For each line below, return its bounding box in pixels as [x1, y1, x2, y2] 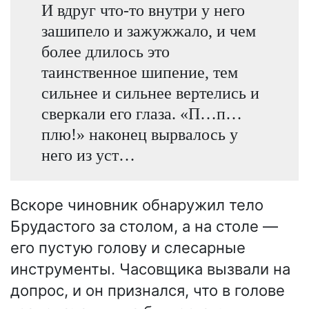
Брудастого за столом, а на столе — [10, 217, 278, 236]
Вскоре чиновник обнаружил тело [10, 196, 263, 215]
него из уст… [41, 145, 135, 164]
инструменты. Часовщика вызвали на [10, 260, 290, 279]
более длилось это [41, 41, 170, 61]
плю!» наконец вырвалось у [41, 124, 238, 143]
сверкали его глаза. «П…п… [41, 103, 242, 123]
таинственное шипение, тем [41, 62, 238, 81]
